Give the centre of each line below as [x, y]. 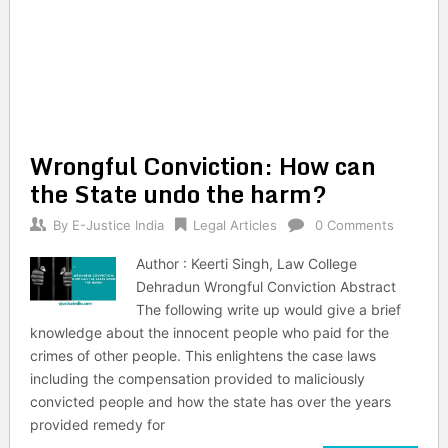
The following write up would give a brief [269, 309]
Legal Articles [234, 225]
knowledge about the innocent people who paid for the [209, 332]
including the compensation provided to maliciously [197, 378]
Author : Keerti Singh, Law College [247, 263]
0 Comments [354, 225]
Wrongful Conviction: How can [202, 165]
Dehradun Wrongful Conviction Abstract [266, 286]
